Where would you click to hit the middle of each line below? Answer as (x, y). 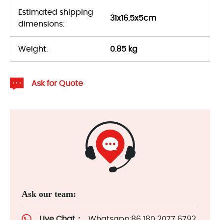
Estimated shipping (56, 12)
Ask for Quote (57, 84)
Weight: (33, 49)
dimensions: (41, 24)
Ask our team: (49, 194)
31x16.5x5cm (133, 18)
